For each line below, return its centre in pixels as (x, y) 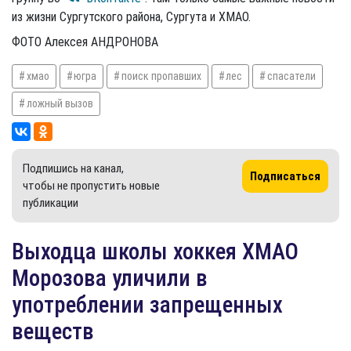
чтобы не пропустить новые (91, 185)
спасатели (291, 76)
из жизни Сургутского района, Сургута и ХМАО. (131, 16)
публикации (51, 203)
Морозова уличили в (110, 278)
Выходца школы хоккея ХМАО (155, 251)
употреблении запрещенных (147, 304)
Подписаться (285, 176)
